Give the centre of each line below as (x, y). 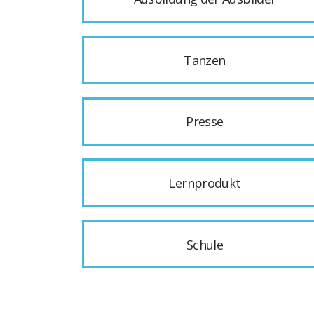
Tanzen (205, 60)
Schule (205, 244)
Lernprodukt (205, 183)
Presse (205, 122)
